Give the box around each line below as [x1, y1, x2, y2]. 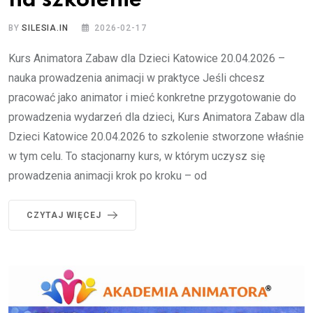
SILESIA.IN [22, 23, 68, 34]
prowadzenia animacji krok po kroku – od [8, 169, 207, 183]
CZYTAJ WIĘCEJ [27, 210, 101, 221]
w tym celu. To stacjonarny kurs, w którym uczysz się [8, 150, 265, 163]
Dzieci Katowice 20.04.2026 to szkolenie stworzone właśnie [8, 130, 304, 144]
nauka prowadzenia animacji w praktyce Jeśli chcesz [8, 71, 265, 85]
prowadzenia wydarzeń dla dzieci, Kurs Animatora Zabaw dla [8, 110, 305, 124]
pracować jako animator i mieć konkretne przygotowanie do [8, 91, 296, 105]
